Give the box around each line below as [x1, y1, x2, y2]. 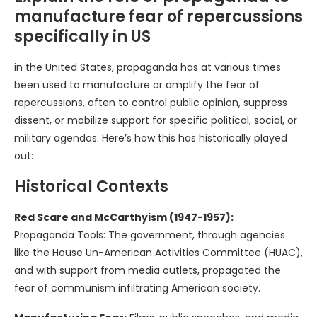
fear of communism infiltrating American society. [14, 281, 260, 296]
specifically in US [14, 25, 151, 48]
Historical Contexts [14, 175, 168, 198]
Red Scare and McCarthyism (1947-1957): [14, 210, 234, 225]
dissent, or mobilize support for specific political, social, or [14, 113, 297, 128]
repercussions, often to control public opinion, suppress [14, 96, 287, 110]
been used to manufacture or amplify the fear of [14, 78, 260, 93]
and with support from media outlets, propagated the [14, 263, 281, 278]
